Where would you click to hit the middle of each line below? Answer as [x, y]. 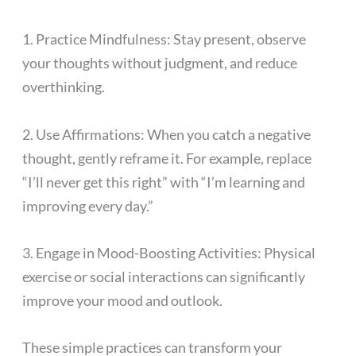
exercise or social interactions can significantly [164, 276]
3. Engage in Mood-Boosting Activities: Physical [169, 252]
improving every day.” [88, 205]
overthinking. [64, 87]
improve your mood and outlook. [123, 300]
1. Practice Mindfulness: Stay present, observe [164, 39]
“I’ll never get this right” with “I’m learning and [164, 182]
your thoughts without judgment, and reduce [160, 63]
